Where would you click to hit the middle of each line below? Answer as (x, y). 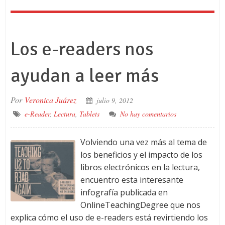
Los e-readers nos (82, 49)
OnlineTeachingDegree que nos (140, 205)
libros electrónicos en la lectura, (140, 167)
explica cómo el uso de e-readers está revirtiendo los (109, 217)
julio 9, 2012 (115, 100)
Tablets (89, 114)
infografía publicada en (124, 192)
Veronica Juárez (50, 100)
